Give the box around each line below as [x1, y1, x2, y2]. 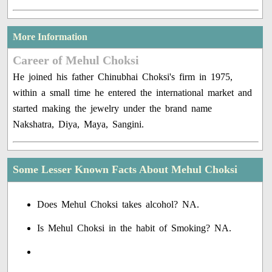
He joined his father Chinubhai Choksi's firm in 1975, [13, 72, 233, 83]
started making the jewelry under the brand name [13, 103, 212, 114]
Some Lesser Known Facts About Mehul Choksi [13, 163, 238, 176]
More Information [13, 32, 88, 42]
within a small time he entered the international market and [13, 87, 253, 98]
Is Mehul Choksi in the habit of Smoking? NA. [37, 223, 232, 234]
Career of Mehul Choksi [13, 53, 140, 67]
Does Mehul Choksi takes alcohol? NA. [37, 199, 200, 210]
